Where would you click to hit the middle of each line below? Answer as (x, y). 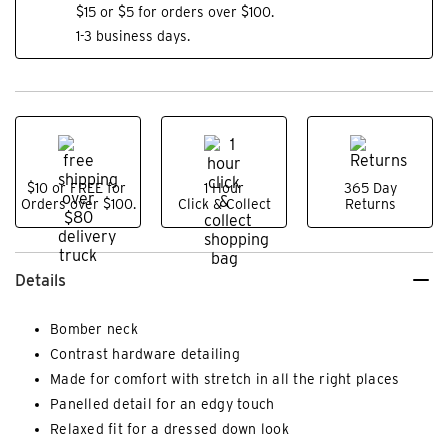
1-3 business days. (133, 36)
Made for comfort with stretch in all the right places (225, 379)
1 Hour (224, 188)
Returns (370, 204)
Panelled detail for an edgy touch (162, 404)
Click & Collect (224, 204)
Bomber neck (94, 329)
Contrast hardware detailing (145, 354)
